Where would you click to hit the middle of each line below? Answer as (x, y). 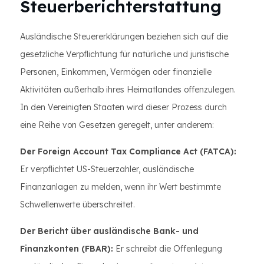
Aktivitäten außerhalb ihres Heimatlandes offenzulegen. (128, 90)
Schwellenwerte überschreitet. (77, 204)
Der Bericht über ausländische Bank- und (109, 231)
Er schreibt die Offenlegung (168, 249)
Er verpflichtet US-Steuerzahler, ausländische (107, 169)
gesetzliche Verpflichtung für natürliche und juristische (124, 54)
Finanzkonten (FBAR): (67, 249)
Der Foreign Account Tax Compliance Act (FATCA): (128, 151)
